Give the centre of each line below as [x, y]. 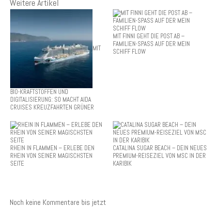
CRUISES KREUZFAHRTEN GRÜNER [52, 107]
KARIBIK [122, 163]
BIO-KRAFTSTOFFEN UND [39, 92]
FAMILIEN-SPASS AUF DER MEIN [151, 44]
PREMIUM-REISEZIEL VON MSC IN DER [159, 155]
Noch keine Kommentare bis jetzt [58, 202]
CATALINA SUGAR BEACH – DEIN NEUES [160, 148]
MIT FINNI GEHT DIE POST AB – [148, 36]
